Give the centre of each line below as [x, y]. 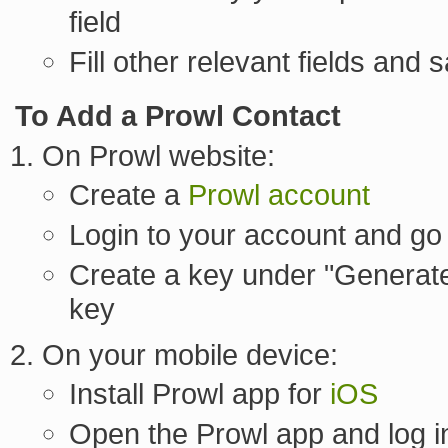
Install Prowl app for [199, 394]
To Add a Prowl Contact [178, 116]
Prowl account [279, 195]
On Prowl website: [158, 156]
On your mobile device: [190, 355]
